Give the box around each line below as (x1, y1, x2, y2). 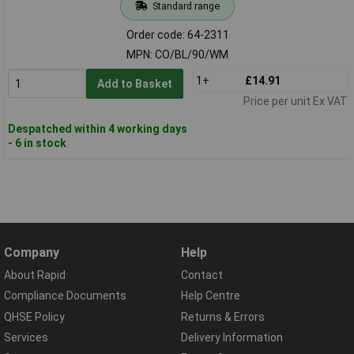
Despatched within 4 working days (7, 122, 187, 135)
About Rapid (4, 269, 66, 282)
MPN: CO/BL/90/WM (126, 47, 228, 61)
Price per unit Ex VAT (243, 94, 348, 107)
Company (4, 245, 59, 261)
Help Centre (181, 289, 240, 303)
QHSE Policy (4, 310, 65, 323)
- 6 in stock (7, 136, 66, 149)
